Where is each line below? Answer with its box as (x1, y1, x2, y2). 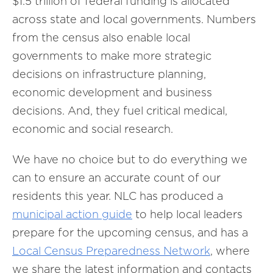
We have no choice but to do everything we (12, 153, 247, 166)
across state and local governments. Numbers (12, 13, 256, 26)
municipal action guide (12, 208, 132, 221)
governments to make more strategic (12, 49, 211, 62)
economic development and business (12, 86, 212, 99)
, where (210, 244, 250, 257)
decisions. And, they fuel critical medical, (12, 104, 227, 117)
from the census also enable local (12, 31, 190, 44)
